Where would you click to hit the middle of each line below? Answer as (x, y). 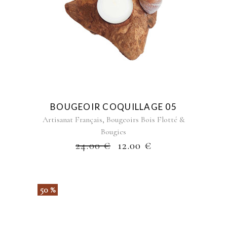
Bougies (113, 131)
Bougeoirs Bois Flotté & (145, 119)
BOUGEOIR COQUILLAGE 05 (113, 106)
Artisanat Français (72, 119)
